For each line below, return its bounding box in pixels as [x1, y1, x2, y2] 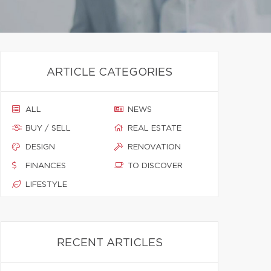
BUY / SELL [25, 125, 71, 132]
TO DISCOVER [128, 162, 183, 170]
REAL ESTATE [128, 125, 181, 132]
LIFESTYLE [25, 181, 67, 189]
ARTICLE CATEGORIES [47, 67, 172, 78]
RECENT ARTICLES [56, 238, 163, 249]
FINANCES [25, 162, 66, 170]
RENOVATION [128, 143, 181, 151]
